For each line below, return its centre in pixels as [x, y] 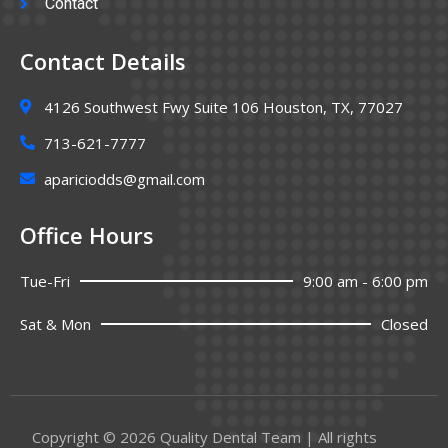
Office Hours [87, 234]
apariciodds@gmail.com [124, 178]
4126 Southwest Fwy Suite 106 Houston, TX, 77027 [223, 106]
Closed [404, 323]
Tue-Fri [45, 280]
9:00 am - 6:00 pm [365, 280]
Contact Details [103, 60]
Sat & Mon [55, 323]
